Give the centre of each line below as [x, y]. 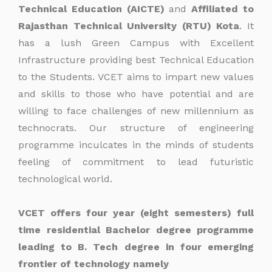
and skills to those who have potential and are [136, 94]
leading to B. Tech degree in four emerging [136, 247]
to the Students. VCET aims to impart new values [136, 77]
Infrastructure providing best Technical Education [136, 60]
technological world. [65, 179]
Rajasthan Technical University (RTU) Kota [129, 26]
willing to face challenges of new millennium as [136, 111]
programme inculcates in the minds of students [136, 145]
